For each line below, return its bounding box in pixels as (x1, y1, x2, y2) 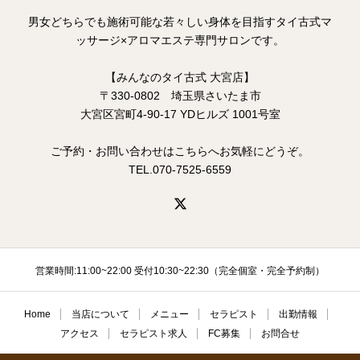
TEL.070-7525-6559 (129, 163, 231, 176)
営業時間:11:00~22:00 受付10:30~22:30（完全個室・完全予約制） (35, 265, 325, 276)
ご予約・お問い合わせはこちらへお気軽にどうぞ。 (51, 145, 309, 157)
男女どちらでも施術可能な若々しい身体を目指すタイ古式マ (28, 15, 332, 28)
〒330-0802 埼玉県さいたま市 (99, 89, 261, 102)
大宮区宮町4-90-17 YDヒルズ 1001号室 (80, 108, 280, 121)
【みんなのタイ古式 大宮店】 (105, 71, 255, 84)
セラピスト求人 (120, 328, 187, 339)
